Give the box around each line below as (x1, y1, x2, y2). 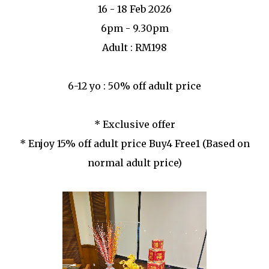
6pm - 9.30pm (100, 22, 169, 35)
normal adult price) (87, 157, 182, 169)
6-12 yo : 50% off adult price (68, 80, 201, 92)
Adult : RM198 (102, 41, 167, 54)
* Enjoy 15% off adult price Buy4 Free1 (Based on (19, 138, 250, 150)
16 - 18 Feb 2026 (97, 3, 172, 16)
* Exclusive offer (94, 118, 175, 131)
